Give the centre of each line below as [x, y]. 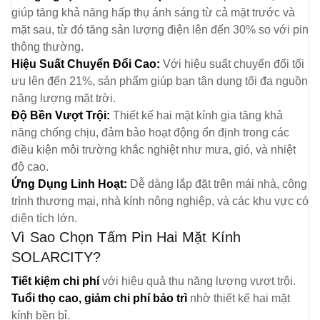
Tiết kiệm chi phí [55, 281]
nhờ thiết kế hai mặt [239, 298]
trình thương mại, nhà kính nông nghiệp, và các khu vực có [160, 201]
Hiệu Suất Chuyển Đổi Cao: [86, 64]
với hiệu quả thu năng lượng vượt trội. [197, 281]
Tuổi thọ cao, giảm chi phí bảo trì [99, 298]
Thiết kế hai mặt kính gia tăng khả [196, 115]
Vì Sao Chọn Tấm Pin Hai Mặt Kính [126, 237]
